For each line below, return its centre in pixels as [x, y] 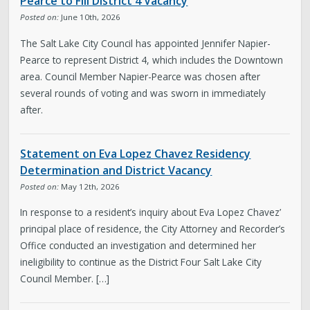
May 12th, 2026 [90, 186]
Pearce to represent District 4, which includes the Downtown [152, 60]
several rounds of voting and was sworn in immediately [143, 93]
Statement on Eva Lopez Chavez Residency [136, 153]
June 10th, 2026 [90, 17]
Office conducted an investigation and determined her [138, 246]
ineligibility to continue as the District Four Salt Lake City [141, 262]
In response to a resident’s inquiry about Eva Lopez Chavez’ [151, 212]
